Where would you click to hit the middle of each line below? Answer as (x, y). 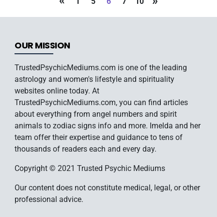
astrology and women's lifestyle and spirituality (94, 79)
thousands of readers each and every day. (85, 149)
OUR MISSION (42, 45)
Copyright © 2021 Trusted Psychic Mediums (90, 168)
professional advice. (49, 199)
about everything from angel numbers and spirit (96, 114)
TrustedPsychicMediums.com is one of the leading (101, 67)
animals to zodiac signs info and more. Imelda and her (108, 125)
